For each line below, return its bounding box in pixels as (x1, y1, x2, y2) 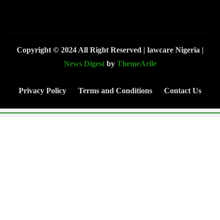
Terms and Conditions (78, 86, 152, 95)
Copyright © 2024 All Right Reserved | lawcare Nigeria (16, 46, 202, 55)
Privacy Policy (19, 86, 66, 95)
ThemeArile (116, 59, 157, 68)
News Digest (63, 59, 105, 68)
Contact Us (164, 86, 201, 95)
